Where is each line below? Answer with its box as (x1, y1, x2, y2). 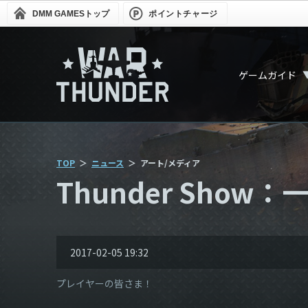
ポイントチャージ (148, 9, 218, 19)
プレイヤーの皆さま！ (56, 276, 153, 290)
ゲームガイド (239, 68, 296, 82)
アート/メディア (140, 157, 200, 168)
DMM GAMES (32, 9, 85, 19)
